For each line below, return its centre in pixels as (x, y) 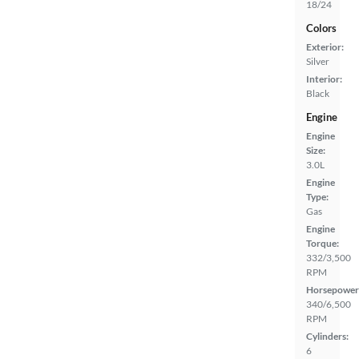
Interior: (324, 79)
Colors (321, 28)
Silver (318, 61)
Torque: (323, 243)
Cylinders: (327, 336)
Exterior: (325, 47)
